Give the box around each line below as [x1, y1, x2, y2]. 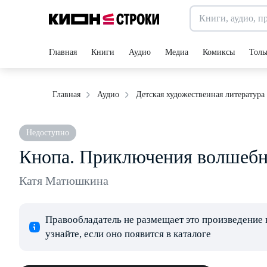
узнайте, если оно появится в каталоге [45, 228, 211, 240]
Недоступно [26, 128, 69, 137]
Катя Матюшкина [19, 174, 108, 187]
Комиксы [203, 48, 235, 57]
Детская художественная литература [136, 90, 265, 99]
